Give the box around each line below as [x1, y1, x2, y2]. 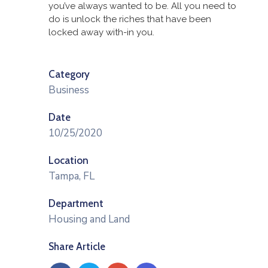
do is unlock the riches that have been [48, 14, 211, 25]
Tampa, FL [48, 169, 95, 183]
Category [48, 68, 90, 80]
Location [48, 154, 89, 166]
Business [48, 83, 89, 97]
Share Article [48, 240, 106, 252]
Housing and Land [48, 212, 130, 226]
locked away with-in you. [48, 27, 154, 38]
